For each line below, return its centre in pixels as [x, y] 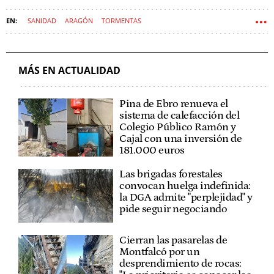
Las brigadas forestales [171, 175]
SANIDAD [42, 21]
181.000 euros [152, 151]
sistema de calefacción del [180, 116]
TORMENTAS [121, 21]
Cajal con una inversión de [181, 139]
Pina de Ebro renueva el [174, 104]
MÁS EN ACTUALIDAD [69, 71]
